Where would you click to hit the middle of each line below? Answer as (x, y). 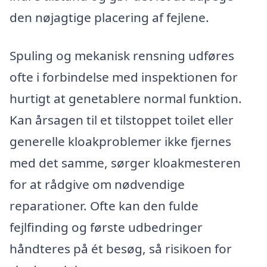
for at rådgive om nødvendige (97, 184)
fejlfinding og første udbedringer (106, 227)
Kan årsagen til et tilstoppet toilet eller (122, 119)
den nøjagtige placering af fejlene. (109, 18)
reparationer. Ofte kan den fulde (104, 205)
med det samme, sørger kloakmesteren (125, 162)
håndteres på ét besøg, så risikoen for (121, 248)
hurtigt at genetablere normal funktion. (126, 98)
